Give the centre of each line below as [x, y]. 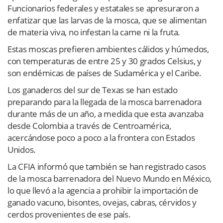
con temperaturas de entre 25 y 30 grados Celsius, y [105, 61]
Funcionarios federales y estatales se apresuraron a [103, 8]
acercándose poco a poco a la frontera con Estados [101, 137]
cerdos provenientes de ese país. [69, 214]
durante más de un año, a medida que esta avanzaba [106, 113]
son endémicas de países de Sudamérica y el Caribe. [105, 73]
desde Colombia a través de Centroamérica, [89, 125]
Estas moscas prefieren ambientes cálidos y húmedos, [108, 49]
